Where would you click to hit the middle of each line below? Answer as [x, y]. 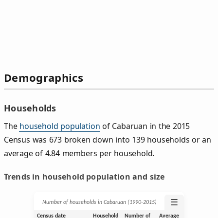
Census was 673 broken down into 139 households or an [108, 139]
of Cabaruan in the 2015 [145, 126]
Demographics [44, 78]
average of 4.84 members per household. [79, 153]
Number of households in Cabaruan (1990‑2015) [99, 202]
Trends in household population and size [84, 176]
